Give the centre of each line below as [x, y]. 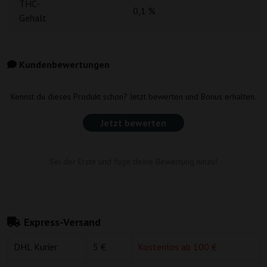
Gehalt [33, 18]
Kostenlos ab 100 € [177, 247]
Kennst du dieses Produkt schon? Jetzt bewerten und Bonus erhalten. [133, 97]
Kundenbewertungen [63, 65]
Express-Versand [61, 222]
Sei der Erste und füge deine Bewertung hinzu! [133, 162]
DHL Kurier [35, 247]
